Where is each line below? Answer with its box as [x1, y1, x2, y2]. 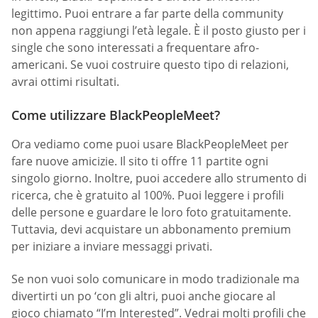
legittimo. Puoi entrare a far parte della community [11, 6, 283, 22]
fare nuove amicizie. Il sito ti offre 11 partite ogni [11, 153, 268, 170]
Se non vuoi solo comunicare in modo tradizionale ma [11, 270, 300, 287]
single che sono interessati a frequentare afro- [11, 40, 259, 56]
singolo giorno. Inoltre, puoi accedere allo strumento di [11, 170, 307, 187]
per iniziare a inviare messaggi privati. [11, 238, 212, 255]
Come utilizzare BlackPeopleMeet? [11, 106, 220, 124]
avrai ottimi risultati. [11, 74, 119, 90]
